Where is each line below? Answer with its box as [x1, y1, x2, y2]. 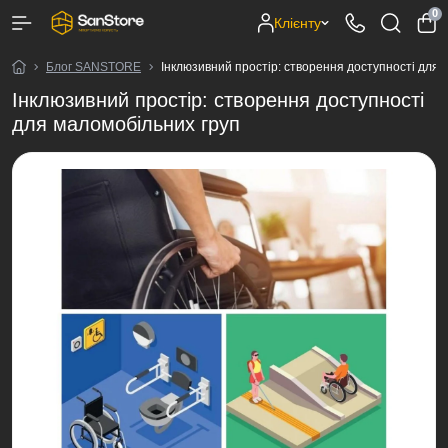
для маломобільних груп [12, 113, 240, 135]
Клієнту [274, 14, 321, 31]
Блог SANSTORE [46, 60, 141, 74]
